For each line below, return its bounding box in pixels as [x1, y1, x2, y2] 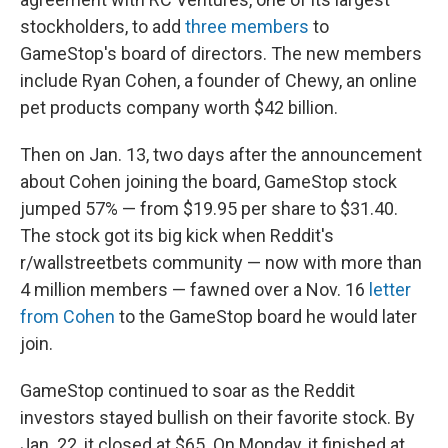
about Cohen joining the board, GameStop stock [20, 170, 397, 192]
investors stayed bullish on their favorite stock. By [20, 406, 415, 428]
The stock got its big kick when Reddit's [20, 224, 334, 246]
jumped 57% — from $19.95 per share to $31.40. [20, 197, 398, 219]
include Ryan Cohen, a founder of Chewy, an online [20, 69, 417, 91]
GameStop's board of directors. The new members [20, 42, 422, 64]
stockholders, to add [20, 15, 185, 37]
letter [369, 278, 411, 300]
